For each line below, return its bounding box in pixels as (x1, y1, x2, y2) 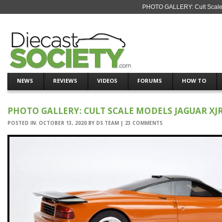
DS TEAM (96, 119, 119, 126)
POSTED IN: (7, 119, 39, 126)
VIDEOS (97, 77, 117, 84)
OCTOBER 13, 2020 (39, 119, 87, 126)
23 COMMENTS (125, 119, 163, 126)
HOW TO (182, 77, 206, 84)
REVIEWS (53, 77, 77, 84)
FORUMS (137, 77, 162, 84)
